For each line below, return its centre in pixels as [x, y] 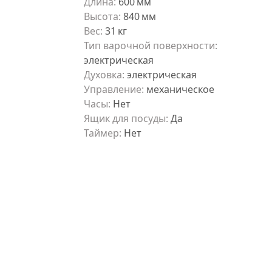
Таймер [101, 133]
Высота [101, 16]
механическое [180, 89]
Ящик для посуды [125, 118]
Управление [113, 89]
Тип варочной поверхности [149, 46]
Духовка [103, 75]
